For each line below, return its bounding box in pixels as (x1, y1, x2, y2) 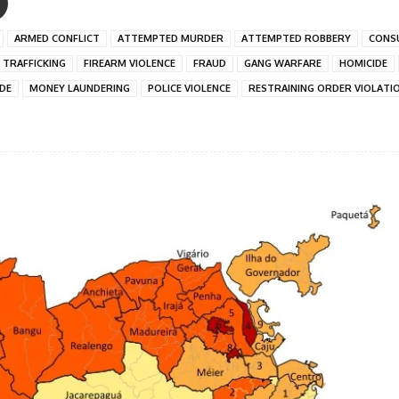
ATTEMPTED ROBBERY (241, 31, 351, 45)
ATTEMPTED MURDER (118, 31, 224, 45)
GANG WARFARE (244, 56, 322, 69)
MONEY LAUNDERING (29, 81, 130, 94)
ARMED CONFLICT (14, 31, 100, 45)
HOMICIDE (339, 56, 387, 69)
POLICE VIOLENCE (148, 81, 231, 94)
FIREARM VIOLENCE (84, 56, 175, 69)
